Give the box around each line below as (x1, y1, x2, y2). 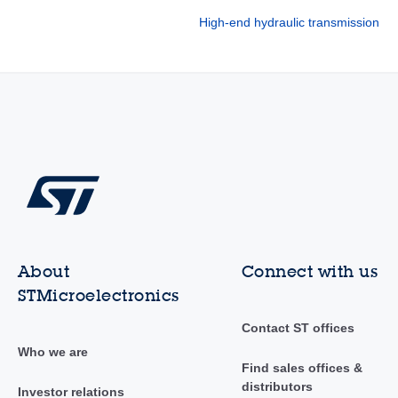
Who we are (17, 345, 88, 360)
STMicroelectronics (17, 285, 179, 306)
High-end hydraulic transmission (199, 15, 380, 29)
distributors (241, 379, 313, 394)
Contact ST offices (241, 321, 354, 336)
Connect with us (241, 261, 378, 283)
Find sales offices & (241, 361, 362, 376)
